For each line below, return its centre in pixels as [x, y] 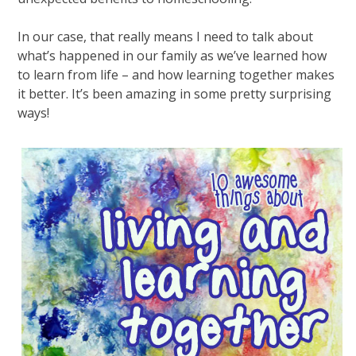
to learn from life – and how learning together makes [176, 75]
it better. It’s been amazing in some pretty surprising [175, 94]
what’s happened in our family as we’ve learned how [172, 56]
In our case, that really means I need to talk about [166, 37]
